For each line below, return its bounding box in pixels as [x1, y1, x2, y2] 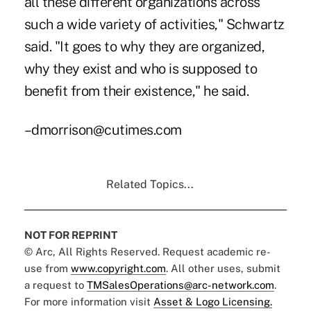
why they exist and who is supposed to [24, 60, 258, 77]
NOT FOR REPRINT [24, 228, 117, 241]
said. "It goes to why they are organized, [24, 37, 265, 55]
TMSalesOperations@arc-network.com [86, 278, 274, 291]
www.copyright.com [70, 262, 166, 274]
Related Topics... [106, 177, 194, 191]
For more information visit [24, 295, 153, 308]
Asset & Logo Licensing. [153, 295, 272, 308]
